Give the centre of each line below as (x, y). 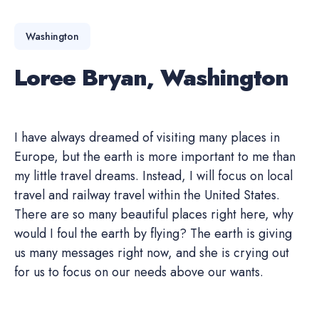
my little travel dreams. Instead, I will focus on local (153, 176)
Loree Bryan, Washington (151, 78)
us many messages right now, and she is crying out (152, 253)
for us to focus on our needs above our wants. (139, 272)
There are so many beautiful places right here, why (154, 214)
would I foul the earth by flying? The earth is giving (153, 234)
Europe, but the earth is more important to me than (155, 157)
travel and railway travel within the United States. (147, 195)
